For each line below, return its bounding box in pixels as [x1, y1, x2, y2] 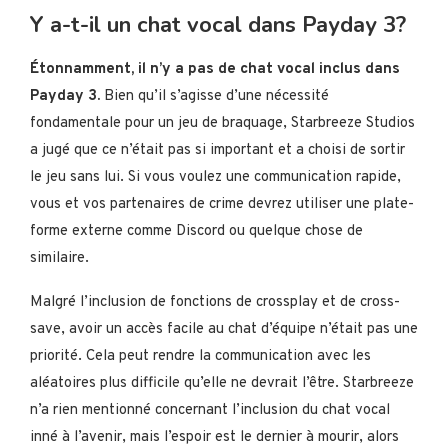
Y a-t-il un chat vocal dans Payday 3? [30, 9, 406, 40]
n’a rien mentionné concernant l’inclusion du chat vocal [30, 400, 390, 420]
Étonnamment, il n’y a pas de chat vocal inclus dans [30, 59, 400, 79]
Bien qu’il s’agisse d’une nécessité [100, 86, 329, 106]
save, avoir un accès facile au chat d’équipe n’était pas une [30, 319, 418, 339]
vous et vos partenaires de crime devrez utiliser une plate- [30, 194, 414, 214]
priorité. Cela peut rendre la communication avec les [30, 346, 371, 366]
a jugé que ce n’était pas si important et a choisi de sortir [30, 140, 405, 160]
